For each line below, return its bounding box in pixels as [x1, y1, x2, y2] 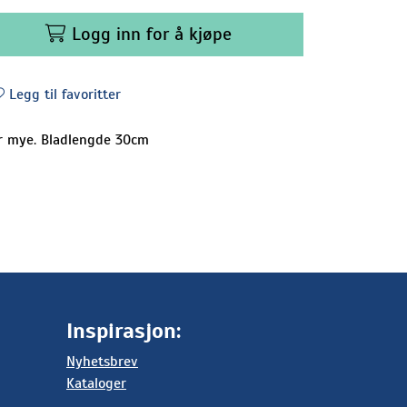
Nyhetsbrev [66, 352, 138, 371]
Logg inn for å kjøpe [71, 22, 232, 45]
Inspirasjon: [66, 317, 181, 344]
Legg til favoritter [9, 84, 121, 104]
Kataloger [66, 374, 126, 392]
